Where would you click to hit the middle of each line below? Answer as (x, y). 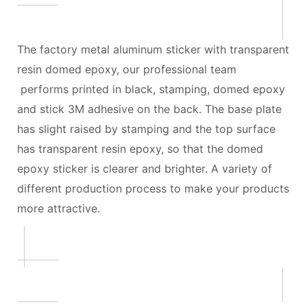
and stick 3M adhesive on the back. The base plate (149, 109)
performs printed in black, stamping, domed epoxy (151, 89)
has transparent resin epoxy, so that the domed (140, 148)
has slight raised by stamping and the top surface (146, 128)
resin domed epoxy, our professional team (127, 69)
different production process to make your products (153, 188)
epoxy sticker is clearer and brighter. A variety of (145, 168)
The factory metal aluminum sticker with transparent (153, 49)
